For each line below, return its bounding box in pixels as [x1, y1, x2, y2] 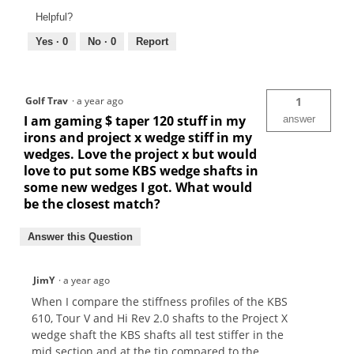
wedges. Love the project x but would [24, 145, 257, 164]
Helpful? [36, 11, 73, 24]
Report [136, 36, 168, 48]
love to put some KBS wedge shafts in [24, 162, 258, 180]
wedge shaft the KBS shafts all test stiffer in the [32, 327, 284, 343]
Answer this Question [28, 231, 133, 243]
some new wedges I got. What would [24, 179, 252, 197]
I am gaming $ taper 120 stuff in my [24, 112, 246, 130]
